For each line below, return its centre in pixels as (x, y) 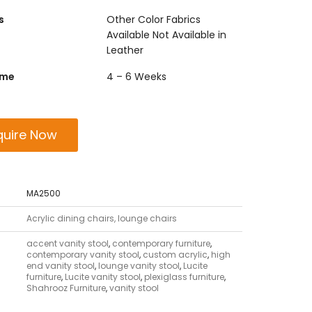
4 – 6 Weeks (137, 77)
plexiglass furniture (185, 277)
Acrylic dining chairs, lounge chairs (102, 218)
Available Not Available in (167, 35)
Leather (125, 50)
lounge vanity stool (139, 266)
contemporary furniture (162, 243)
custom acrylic (175, 255)
